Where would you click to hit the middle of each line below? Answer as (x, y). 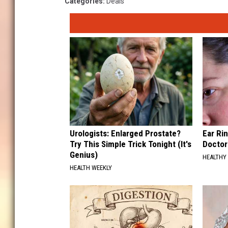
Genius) (84, 154)
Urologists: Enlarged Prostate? (125, 133)
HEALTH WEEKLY (91, 167)
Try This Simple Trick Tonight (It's (131, 144)
